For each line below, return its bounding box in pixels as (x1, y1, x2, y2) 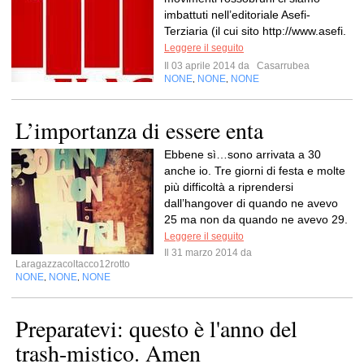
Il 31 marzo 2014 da (164, 247, 257, 258)
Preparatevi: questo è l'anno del (15, 313, 297, 344)
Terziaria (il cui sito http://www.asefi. (164, 24, 346, 37)
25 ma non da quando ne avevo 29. (164, 213, 348, 226)
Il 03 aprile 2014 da (164, 60, 254, 71)
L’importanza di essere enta (15, 115, 263, 145)
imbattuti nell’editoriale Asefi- (164, 8, 310, 21)
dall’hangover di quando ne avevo (164, 197, 338, 210)
